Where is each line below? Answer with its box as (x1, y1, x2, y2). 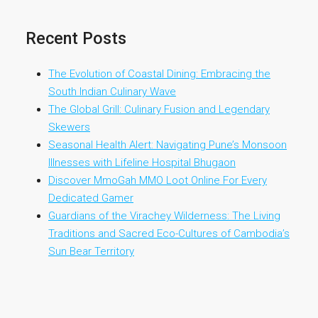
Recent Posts (26, 28, 126, 48)
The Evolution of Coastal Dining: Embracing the (48, 67, 270, 80)
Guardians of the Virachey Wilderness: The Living (48, 209, 280, 222)
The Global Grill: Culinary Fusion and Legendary (48, 103, 270, 116)
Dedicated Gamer (48, 192, 133, 204)
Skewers (48, 121, 90, 133)
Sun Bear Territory (48, 245, 134, 258)
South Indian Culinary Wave (48, 85, 176, 98)
